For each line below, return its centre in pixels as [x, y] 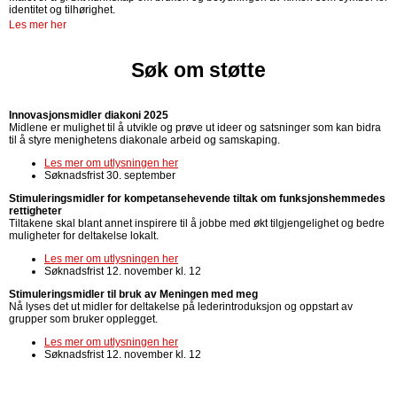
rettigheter [35, 211]
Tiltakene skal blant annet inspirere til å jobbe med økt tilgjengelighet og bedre [197, 223]
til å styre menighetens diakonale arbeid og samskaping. [144, 140]
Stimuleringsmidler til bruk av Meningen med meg [133, 294]
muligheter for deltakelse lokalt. [84, 236]
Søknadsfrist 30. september [110, 175]
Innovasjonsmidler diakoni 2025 [89, 115]
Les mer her [38, 25]
